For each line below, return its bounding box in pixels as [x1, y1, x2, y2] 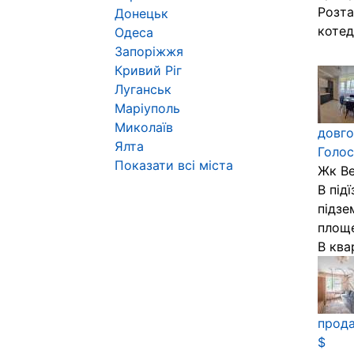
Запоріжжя [115, 43, 183, 59]
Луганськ [115, 81, 171, 97]
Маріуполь [115, 100, 180, 116]
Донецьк [115, 6, 168, 21]
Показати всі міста [115, 157, 233, 173]
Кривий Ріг [115, 62, 182, 78]
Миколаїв [115, 119, 173, 135]
